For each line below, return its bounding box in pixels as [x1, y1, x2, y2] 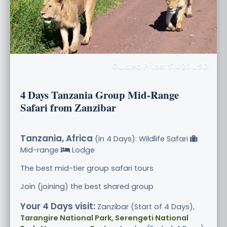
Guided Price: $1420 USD [111, 60, 208, 71]
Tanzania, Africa [20, 132, 93, 144]
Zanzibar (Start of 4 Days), [95, 201, 195, 212]
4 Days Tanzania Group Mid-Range [20, 87, 179, 102]
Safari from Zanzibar [20, 99, 116, 115]
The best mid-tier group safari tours [20, 163, 154, 173]
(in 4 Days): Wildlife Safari [93, 133, 190, 144]
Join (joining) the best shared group [20, 181, 154, 192]
